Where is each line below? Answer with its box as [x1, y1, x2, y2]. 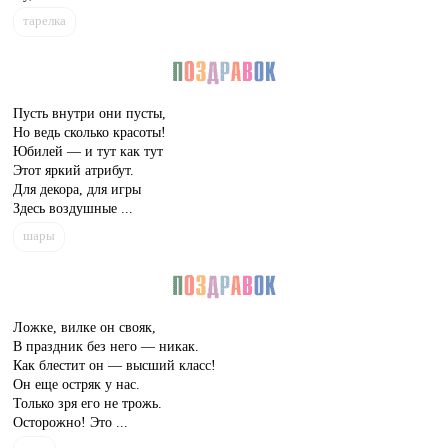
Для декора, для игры [13, 180, 142, 197]
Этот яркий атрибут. [13, 161, 135, 178]
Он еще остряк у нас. [13, 376, 141, 393]
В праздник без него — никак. [13, 338, 200, 355]
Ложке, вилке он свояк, [13, 319, 157, 336]
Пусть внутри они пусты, [13, 104, 167, 121]
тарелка [23, 14, 67, 29]
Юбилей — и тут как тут [13, 142, 164, 159]
